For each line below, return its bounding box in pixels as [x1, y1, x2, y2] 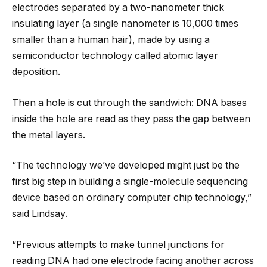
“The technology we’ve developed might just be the [12, 160, 240, 172]
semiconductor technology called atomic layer [12, 50, 218, 62]
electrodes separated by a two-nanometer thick [12, 2, 224, 14]
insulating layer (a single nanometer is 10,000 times [12, 18, 238, 30]
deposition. [12, 66, 60, 78]
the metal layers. [12, 129, 85, 141]
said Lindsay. [12, 208, 67, 220]
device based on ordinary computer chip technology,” [12, 192, 252, 204]
